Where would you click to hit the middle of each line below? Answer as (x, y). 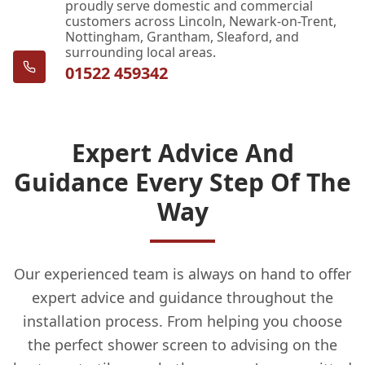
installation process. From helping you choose (182, 321)
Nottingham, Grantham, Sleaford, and (182, 36)
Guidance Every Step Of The (182, 182)
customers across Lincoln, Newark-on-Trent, (201, 21)
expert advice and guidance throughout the (182, 297)
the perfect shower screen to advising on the (182, 344)
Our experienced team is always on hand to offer (182, 273)
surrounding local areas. (141, 52)
